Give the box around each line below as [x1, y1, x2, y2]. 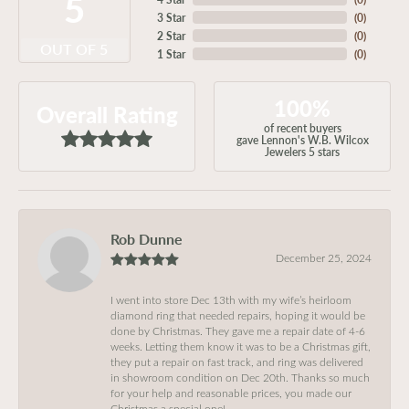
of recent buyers [263, 121, 341, 135]
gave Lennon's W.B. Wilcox [236, 132, 369, 147]
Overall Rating [36, 99, 178, 130]
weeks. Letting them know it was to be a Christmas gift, [110, 339, 371, 353]
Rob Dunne [110, 227, 183, 249]
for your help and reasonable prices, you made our [110, 385, 351, 400]
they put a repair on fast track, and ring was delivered [110, 354, 363, 369]
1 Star [156, 47, 185, 61]
